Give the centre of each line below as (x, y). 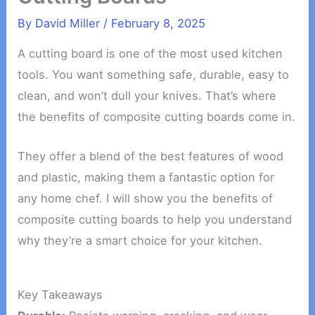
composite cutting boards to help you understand (155, 220)
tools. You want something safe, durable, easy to (154, 75)
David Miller (70, 23)
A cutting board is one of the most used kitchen (150, 54)
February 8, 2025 (159, 23)
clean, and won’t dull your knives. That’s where (147, 96)
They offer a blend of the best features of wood (151, 156)
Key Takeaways (60, 294)
